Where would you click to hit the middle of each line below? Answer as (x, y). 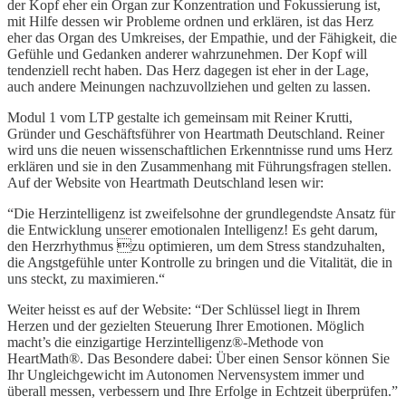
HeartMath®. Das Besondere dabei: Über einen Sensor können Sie (198, 358)
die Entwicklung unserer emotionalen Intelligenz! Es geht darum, (193, 229)
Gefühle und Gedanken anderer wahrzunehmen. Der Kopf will (187, 53)
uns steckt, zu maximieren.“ (86, 278)
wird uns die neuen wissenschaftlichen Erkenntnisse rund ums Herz (200, 150)
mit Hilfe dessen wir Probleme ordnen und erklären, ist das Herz (190, 21)
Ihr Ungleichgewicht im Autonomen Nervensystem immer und (186, 374)
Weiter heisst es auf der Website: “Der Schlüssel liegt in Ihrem (184, 309)
